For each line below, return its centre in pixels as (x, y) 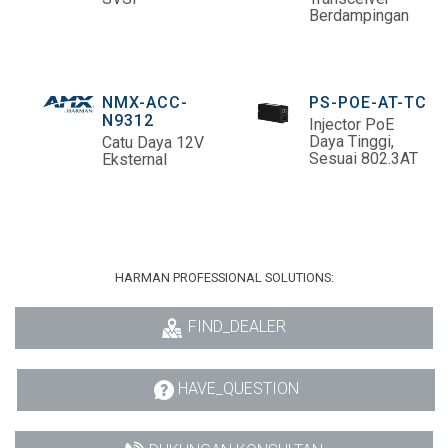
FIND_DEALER (237, 327)
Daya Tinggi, (351, 142)
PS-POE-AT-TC (368, 103)
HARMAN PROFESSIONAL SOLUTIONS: (224, 278)
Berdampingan (359, 16)
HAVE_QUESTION (238, 388)
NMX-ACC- (145, 103)
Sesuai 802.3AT (363, 159)
